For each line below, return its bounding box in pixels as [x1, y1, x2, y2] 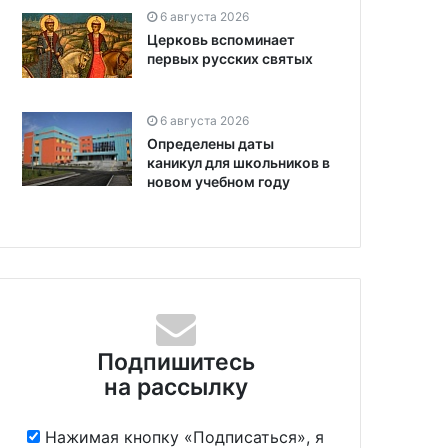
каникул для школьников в [147, 154, 330, 172]
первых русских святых [147, 50, 313, 68]
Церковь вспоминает [147, 31, 295, 49]
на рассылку [103, 373, 248, 402]
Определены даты [147, 135, 274, 153]
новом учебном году [147, 173, 290, 191]
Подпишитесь [96, 348, 255, 377]
